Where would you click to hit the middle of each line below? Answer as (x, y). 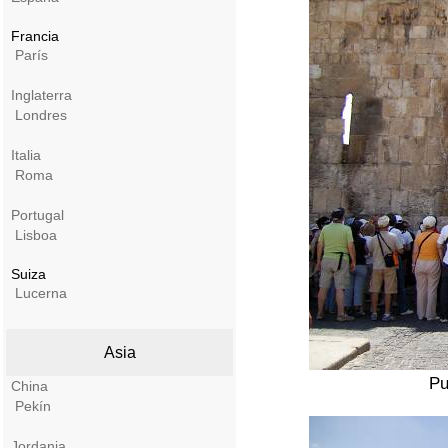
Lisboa (36, 235)
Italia (26, 155)
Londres (41, 115)
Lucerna (41, 293)
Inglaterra (41, 95)
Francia (33, 36)
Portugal (37, 215)
